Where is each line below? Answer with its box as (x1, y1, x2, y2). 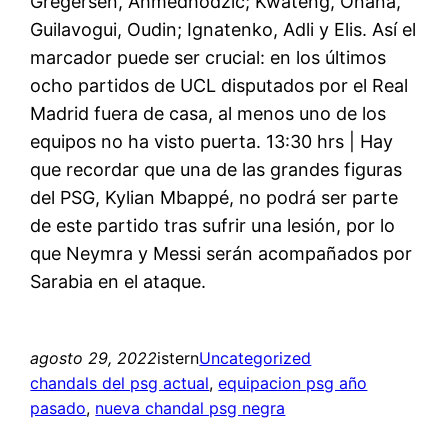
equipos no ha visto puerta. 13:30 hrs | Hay (30, 130, 394, 152)
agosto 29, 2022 (30, 347, 158, 368)
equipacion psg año (218, 372, 368, 393)
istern (157, 347, 200, 368)
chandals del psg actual (30, 372, 210, 393)
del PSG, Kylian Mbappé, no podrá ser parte (30, 186, 399, 208)
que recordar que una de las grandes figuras (30, 158, 403, 180)
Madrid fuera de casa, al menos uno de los (30, 102, 387, 124)
